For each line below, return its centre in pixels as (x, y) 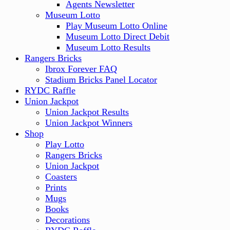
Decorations (68, 220)
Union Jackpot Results (87, 112)
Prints (56, 187)
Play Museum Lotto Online (117, 26)
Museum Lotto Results (108, 47)
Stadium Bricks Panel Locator (101, 80)
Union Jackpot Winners (89, 123)
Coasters (61, 177)
